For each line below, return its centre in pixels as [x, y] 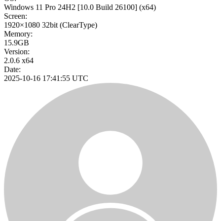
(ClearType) [78, 25]
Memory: [18, 34]
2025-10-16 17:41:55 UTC [46, 78]
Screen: [16, 16]
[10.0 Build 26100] [107, 7]
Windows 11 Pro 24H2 [40, 7]
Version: [17, 52]
